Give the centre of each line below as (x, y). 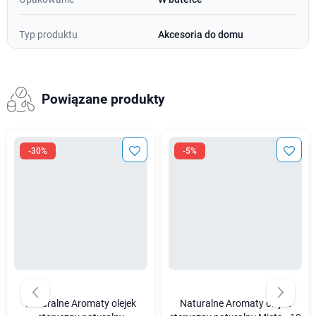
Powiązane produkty (103, 100)
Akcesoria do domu (201, 35)
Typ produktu (48, 35)
